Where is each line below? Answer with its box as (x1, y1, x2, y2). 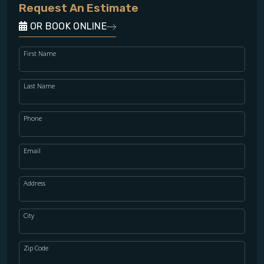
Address (24, 178, 45, 187)
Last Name (24, 81, 55, 90)
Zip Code (24, 243, 48, 252)
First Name (24, 48, 56, 58)
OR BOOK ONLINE (27, 20, 107, 32)
